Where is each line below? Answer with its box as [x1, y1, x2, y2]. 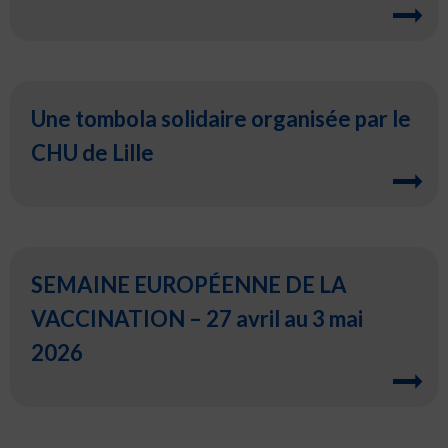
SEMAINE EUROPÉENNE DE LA [31, 271, 348, 299]
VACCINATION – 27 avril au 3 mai [31, 305, 364, 333]
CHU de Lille [31, 139, 155, 167]
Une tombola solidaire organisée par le [31, 105, 412, 133]
